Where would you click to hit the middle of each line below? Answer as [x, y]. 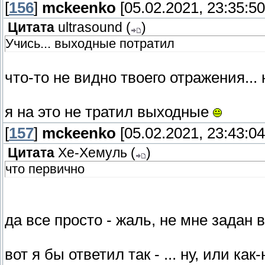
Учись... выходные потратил [90, 44]
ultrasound [90, 28]
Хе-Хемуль [93, 153]
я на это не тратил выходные [109, 112]
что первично [45, 169]
